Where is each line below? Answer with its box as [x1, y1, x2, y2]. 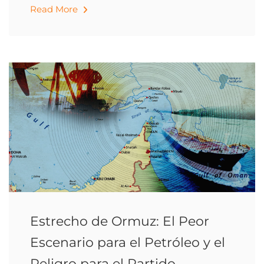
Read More [30, 4, 80, 15]
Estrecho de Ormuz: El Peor [30, 213, 209, 229]
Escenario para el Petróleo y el [30, 235, 225, 250]
